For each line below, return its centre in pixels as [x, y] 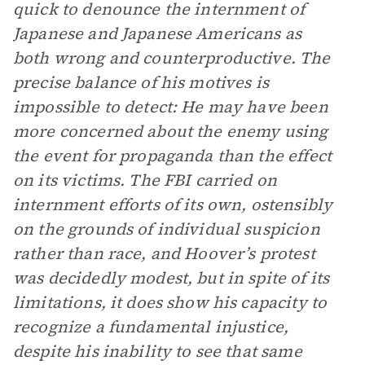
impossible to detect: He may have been [171, 107]
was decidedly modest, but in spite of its [172, 278]
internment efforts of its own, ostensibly [173, 204]
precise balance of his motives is [141, 82]
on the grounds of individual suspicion [167, 229]
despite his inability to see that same [158, 351]
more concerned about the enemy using [171, 131]
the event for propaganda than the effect [172, 156]
